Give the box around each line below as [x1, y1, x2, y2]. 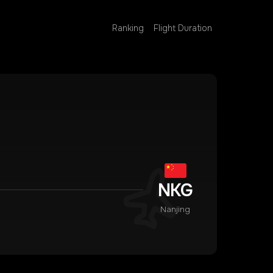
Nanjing [160, 204, 190, 214]
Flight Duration [154, 23, 212, 34]
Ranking [112, 23, 144, 34]
